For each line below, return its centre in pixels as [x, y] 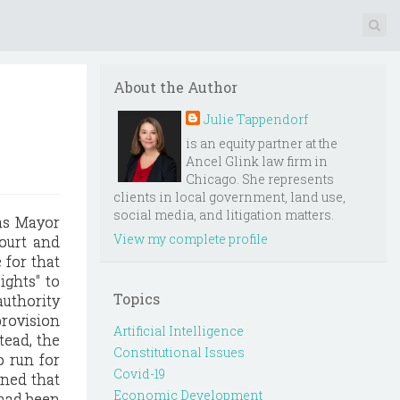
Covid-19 [139, 374]
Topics [137, 299]
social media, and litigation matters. [224, 215]
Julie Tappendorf [256, 119]
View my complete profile [191, 239]
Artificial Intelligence [179, 331]
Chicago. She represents [260, 179]
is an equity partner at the [262, 143]
